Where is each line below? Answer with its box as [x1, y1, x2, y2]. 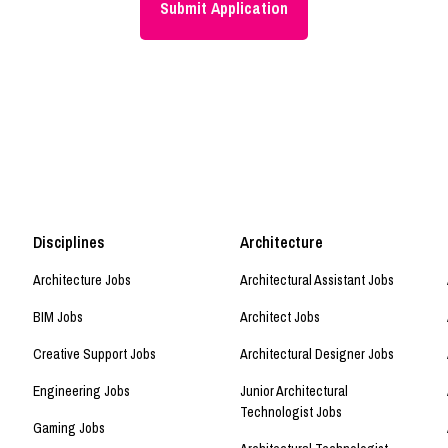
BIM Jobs [33, 308, 84, 327]
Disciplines [33, 231, 106, 254]
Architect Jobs [240, 308, 320, 327]
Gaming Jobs [33, 419, 106, 438]
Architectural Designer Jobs [240, 345, 394, 364]
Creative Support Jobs [33, 345, 157, 364]
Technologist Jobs [240, 403, 342, 422]
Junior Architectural [240, 382, 348, 401]
